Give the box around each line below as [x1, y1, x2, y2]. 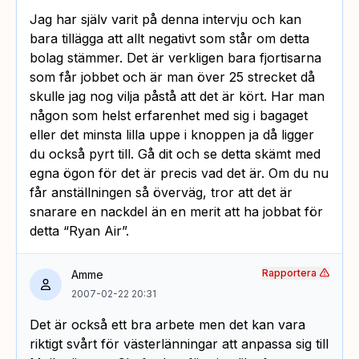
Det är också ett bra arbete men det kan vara [30, 316, 305, 333]
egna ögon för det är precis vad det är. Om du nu [30, 164, 329, 181]
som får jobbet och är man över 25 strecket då [30, 68, 315, 85]
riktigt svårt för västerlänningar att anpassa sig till [30, 335, 329, 352]
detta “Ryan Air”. [30, 222, 129, 239]
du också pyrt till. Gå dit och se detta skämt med [30, 145, 321, 162]
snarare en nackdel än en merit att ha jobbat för [30, 203, 323, 220]
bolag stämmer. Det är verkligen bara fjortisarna [30, 49, 321, 66]
